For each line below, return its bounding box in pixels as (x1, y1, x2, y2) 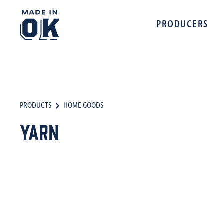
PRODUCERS (156, 20, 208, 30)
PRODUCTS (20, 102, 51, 110)
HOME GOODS (63, 102, 103, 110)
